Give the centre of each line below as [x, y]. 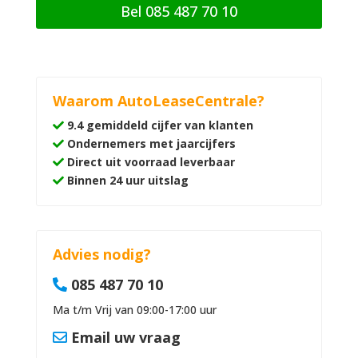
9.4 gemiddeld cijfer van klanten [160, 125]
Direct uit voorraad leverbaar [149, 161]
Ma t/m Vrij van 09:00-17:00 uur [134, 309]
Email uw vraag [125, 337]
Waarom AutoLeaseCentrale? [158, 100]
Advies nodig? [101, 254]
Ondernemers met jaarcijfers [149, 143]
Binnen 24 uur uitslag [126, 180]
